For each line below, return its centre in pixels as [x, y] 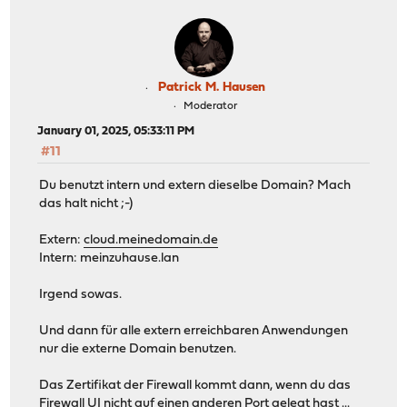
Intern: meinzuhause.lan [109, 258]
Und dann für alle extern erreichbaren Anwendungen [194, 331]
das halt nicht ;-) [86, 203]
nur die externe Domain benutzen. [138, 349]
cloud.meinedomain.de [151, 240]
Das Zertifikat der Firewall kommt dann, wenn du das [195, 385]
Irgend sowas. [81, 294]
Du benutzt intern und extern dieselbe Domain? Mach [195, 185]
